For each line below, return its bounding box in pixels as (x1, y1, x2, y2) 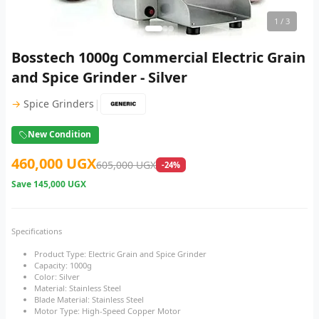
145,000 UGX (33, 178, 86, 191)
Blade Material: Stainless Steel (34, 294, 144, 305)
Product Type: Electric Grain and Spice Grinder (34, 249, 206, 260)
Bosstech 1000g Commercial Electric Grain (11, 47, 305, 67)
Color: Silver (34, 271, 80, 283)
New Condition (28, 128, 92, 141)
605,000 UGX (96, 158, 156, 172)
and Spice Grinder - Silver (11, 67, 187, 87)
